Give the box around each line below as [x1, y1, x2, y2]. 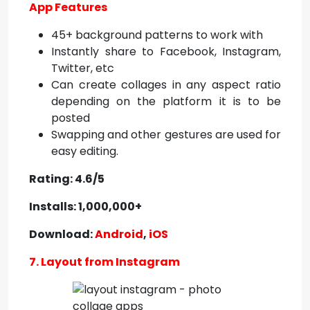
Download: [29, 226, 95, 242]
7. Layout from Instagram [29, 254, 180, 270]
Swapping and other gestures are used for [51, 127, 281, 143]
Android [95, 226, 143, 242]
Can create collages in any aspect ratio [51, 77, 281, 93]
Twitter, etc [51, 60, 114, 76]
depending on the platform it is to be [51, 93, 281, 109]
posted [51, 110, 90, 126]
